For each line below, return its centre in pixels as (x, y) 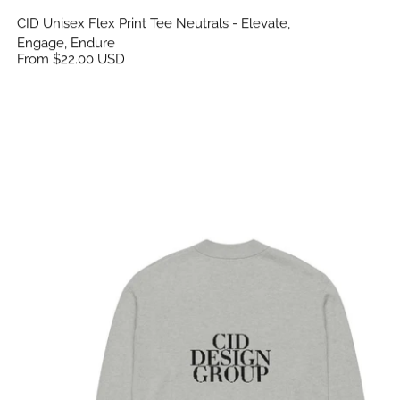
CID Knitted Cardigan (142, 236)
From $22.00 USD (71, 58)
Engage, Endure (66, 42)
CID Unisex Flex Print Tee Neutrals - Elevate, (153, 23)
